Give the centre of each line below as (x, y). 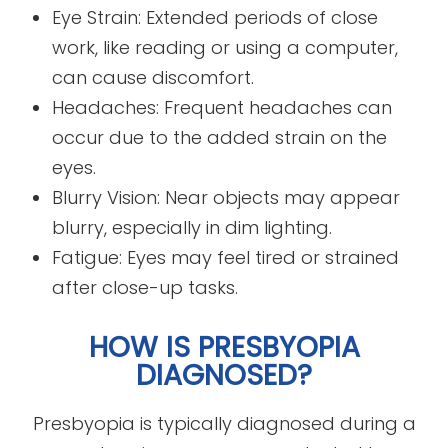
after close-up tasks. (145, 287)
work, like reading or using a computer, (225, 47)
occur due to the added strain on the (220, 137)
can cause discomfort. (153, 77)
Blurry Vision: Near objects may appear (226, 197)
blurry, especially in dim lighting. (192, 227)
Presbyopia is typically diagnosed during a (224, 423)
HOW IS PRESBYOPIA (224, 346)
